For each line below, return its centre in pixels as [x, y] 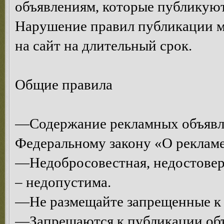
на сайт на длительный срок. [103, 45]
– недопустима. [63, 182]
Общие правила [64, 84]
